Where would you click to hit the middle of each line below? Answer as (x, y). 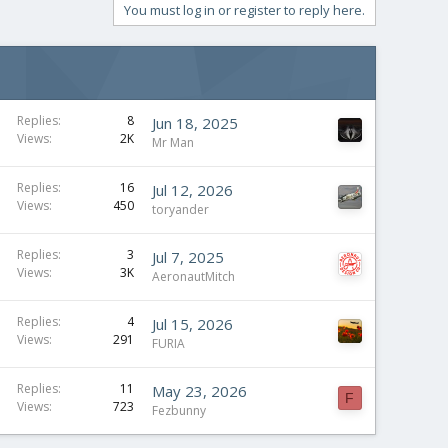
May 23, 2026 (199, 390)
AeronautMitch (193, 276)
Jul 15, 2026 (192, 323)
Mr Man (173, 142)
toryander (180, 209)
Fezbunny (179, 410)
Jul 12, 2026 (192, 189)
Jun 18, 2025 (195, 122)
